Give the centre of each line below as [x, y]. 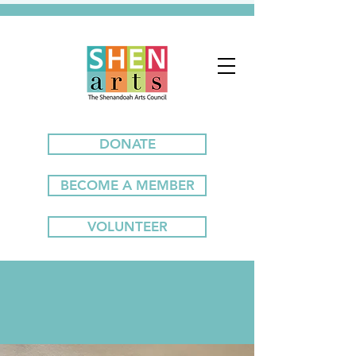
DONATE [127, 144]
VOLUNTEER [127, 226]
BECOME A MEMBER [127, 185]
